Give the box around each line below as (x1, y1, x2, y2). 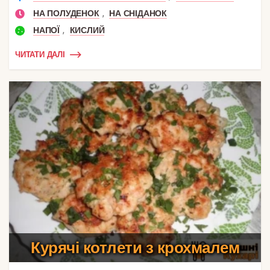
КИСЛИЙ (69, 25, 105, 35)
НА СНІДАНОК (109, 8, 168, 18)
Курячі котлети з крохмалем (31, 238, 239, 257)
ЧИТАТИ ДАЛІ (15, 50, 65, 60)
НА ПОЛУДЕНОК (33, 8, 99, 18)
